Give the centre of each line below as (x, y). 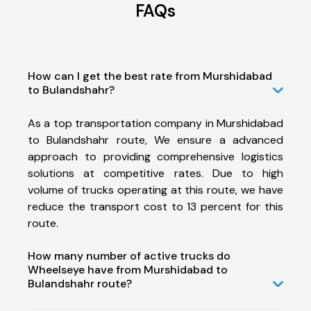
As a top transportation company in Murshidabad (155, 123)
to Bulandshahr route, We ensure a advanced (155, 140)
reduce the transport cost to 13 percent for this (155, 206)
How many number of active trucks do (129, 255)
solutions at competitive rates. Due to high (155, 173)
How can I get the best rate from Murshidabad (150, 76)
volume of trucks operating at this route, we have (155, 190)
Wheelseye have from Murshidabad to (128, 269)
